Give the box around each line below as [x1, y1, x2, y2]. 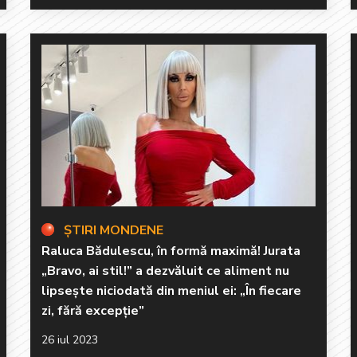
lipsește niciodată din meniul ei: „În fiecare [41, 281, 301, 300]
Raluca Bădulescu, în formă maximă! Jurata [41, 241, 300, 260]
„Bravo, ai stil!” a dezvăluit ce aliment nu [41, 261, 289, 280]
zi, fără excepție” [41, 301, 144, 320]
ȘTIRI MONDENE [64, 221, 163, 239]
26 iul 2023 [41, 331, 98, 347]
